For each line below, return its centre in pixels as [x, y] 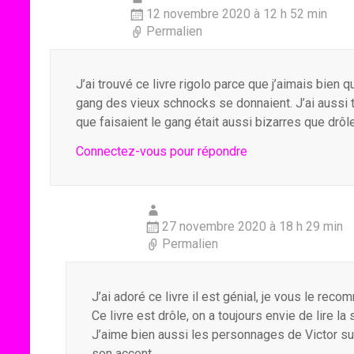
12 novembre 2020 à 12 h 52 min [237, 14]
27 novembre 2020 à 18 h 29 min [252, 226]
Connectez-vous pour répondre [162, 151]
